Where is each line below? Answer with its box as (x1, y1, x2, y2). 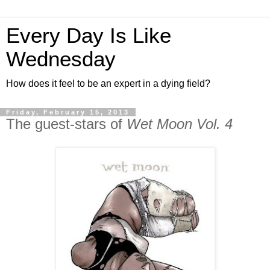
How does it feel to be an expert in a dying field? (6, 78, 210, 89)
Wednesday (6, 48, 116, 71)
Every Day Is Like (6, 24, 171, 47)
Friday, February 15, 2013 (6, 108, 130, 116)
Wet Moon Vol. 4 (127, 116, 233, 132)
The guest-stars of (6, 116, 127, 132)
